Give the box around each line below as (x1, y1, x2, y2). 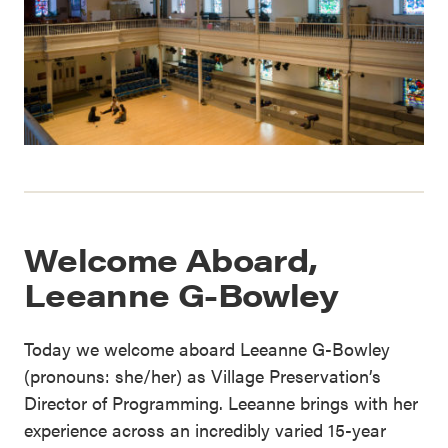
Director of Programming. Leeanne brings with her (24, 389, 418, 415)
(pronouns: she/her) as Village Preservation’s (24, 362, 381, 388)
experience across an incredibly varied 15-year (24, 416, 386, 442)
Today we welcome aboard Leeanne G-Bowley (24, 335, 390, 361)
